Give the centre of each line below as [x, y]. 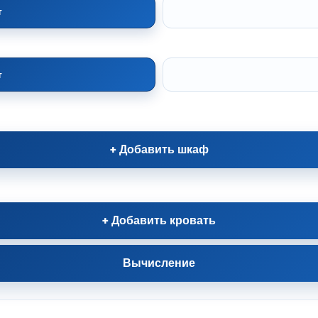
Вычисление [159, 263]
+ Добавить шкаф [159, 149]
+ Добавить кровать [159, 220]
